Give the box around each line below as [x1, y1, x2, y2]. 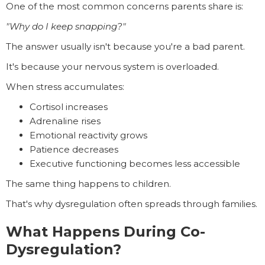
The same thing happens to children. [6, 178, 171, 190]
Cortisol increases [30, 101, 108, 113]
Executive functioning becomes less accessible [30, 158, 240, 170]
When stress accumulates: [6, 81, 124, 93]
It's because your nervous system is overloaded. [6, 61, 219, 73]
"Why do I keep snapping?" [6, 21, 126, 33]
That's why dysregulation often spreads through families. [6, 198, 257, 210]
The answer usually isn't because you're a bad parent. [6, 41, 245, 53]
